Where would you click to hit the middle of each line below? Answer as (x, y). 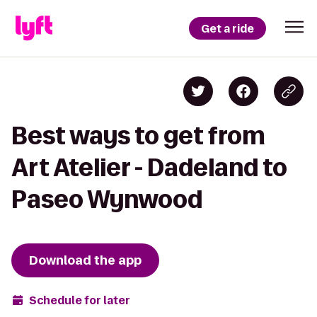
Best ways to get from (138, 136)
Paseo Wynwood (107, 199)
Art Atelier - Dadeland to (149, 167)
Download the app (85, 260)
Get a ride (227, 28)
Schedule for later (80, 300)
